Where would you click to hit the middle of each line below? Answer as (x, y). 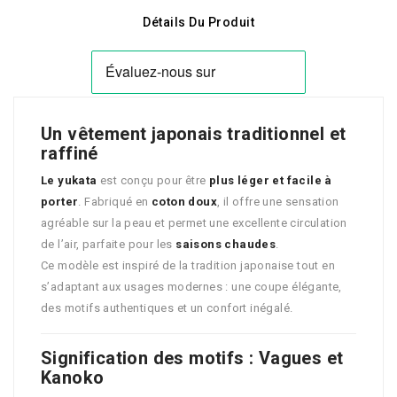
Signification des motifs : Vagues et (192, 358)
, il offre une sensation (278, 202)
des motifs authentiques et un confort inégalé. (167, 308)
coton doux (185, 202)
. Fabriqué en (115, 202)
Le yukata (69, 181)
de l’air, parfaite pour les (109, 245)
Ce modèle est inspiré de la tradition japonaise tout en (188, 266)
